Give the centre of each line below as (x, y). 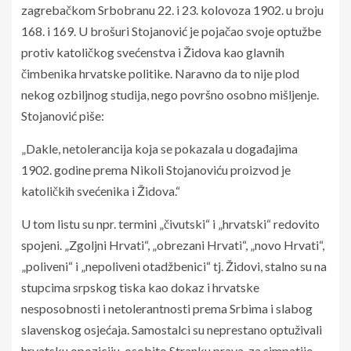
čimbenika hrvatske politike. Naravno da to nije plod (160, 73)
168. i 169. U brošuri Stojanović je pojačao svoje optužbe (171, 31)
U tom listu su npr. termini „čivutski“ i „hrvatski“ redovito (170, 223)
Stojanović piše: (63, 115)
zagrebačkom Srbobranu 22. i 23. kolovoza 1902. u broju (172, 9)
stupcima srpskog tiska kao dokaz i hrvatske (140, 287)
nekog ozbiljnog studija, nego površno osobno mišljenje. (170, 94)
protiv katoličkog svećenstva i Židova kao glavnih (153, 52)
